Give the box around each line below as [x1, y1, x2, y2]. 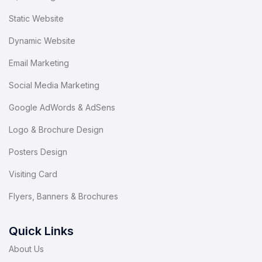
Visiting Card [9, 169, 57, 180]
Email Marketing [9, 58, 69, 68]
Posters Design [9, 147, 67, 157]
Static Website [9, 13, 64, 24]
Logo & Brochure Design [9, 125, 104, 135]
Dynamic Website [9, 36, 75, 46]
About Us [9, 244, 44, 254]
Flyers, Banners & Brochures [9, 191, 118, 202]
